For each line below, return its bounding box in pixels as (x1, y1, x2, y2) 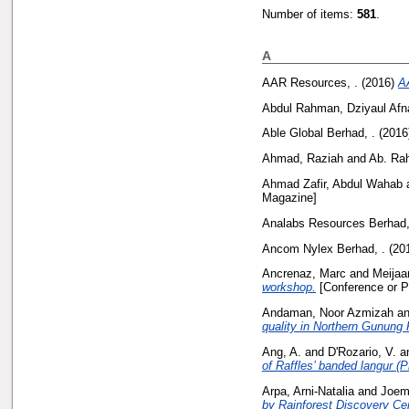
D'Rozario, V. (328, 344, 396, 359)
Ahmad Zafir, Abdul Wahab (262, 176, 403, 191)
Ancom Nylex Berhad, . (262, 241, 385, 256)
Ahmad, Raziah (262, 152, 343, 166)
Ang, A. (262, 344, 301, 359)
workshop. (262, 280, 316, 295)
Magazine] (262, 190, 317, 204)
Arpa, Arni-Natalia (262, 383, 354, 398)
